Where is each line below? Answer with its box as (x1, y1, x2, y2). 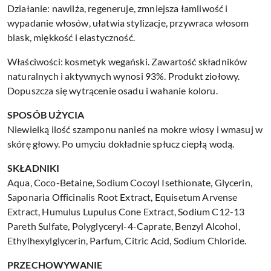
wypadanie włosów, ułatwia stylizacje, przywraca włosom (7, 16, 249, 28)
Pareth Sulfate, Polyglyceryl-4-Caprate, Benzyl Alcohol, (7, 220, 240, 232)
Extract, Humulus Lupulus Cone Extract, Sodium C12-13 (7, 205, 245, 217)
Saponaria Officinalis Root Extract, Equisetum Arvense (7, 191, 238, 203)
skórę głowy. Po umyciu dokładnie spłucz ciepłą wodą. (7, 137, 235, 149)
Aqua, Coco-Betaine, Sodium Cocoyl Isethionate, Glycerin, (7, 176, 252, 188)
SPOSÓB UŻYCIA (7, 108, 85, 120)
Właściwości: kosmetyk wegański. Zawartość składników (7, 55, 247, 67)
